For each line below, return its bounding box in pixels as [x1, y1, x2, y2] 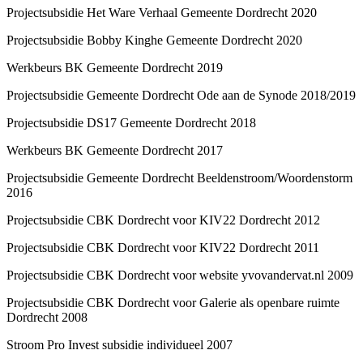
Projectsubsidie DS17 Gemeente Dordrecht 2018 [6, 115, 256, 130]
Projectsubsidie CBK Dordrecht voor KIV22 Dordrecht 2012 [6, 212, 323, 227]
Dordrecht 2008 [6, 310, 91, 324]
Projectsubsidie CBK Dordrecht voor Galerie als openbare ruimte [6, 295, 340, 310]
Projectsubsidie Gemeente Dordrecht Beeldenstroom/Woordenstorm [6, 170, 352, 185]
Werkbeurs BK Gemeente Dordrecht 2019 [6, 60, 223, 75]
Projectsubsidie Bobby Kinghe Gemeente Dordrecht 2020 [6, 32, 302, 47]
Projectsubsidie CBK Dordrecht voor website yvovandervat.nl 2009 [6, 267, 357, 282]
